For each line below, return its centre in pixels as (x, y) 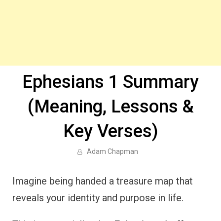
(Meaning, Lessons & (110, 107)
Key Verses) (110, 131)
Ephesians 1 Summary (110, 82)
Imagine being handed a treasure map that (103, 181)
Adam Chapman (112, 151)
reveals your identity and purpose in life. (98, 198)
